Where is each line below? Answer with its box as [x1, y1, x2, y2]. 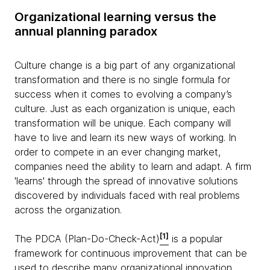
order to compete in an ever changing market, [14, 146, 221, 158]
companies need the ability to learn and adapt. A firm [14, 160, 251, 172]
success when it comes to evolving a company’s [14, 88, 232, 100]
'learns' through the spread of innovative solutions [14, 175, 238, 187]
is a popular [169, 233, 222, 245]
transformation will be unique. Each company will [14, 117, 231, 129]
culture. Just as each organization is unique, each [14, 102, 235, 115]
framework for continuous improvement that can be [14, 247, 247, 259]
